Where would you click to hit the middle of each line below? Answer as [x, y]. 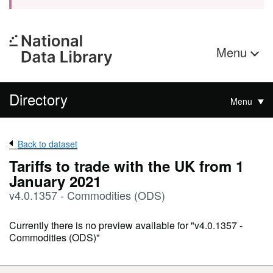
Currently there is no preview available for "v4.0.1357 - [126, 225]
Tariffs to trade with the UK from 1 [126, 166]
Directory [38, 99]
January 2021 [55, 181]
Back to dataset [48, 144]
